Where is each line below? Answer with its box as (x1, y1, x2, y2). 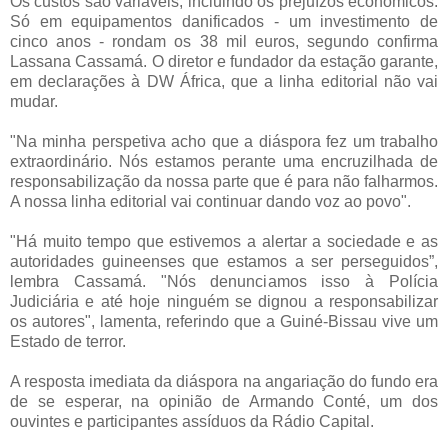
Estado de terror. (10, 332, 130, 350)
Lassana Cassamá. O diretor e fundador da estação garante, (10, 52, 438, 70)
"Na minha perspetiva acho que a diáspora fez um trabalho (10, 132, 438, 150)
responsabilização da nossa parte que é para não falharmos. (10, 172, 438, 190)
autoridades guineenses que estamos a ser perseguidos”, (10, 252, 438, 270)
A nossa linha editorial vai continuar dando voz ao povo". (10, 192, 411, 210)
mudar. (10, 92, 62, 110)
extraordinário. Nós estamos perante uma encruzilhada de (10, 152, 438, 170)
